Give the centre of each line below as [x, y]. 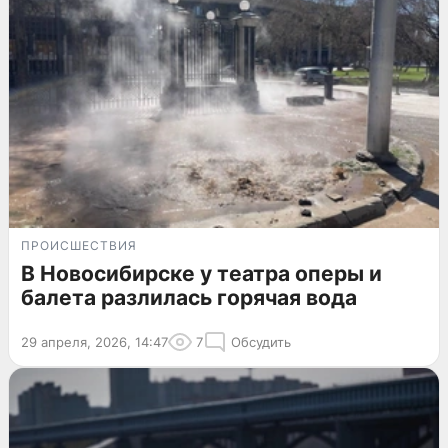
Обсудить [261, 342]
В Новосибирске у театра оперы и [201, 274]
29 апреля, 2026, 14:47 [94, 342]
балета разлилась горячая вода [189, 298]
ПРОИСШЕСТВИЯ [79, 246]
